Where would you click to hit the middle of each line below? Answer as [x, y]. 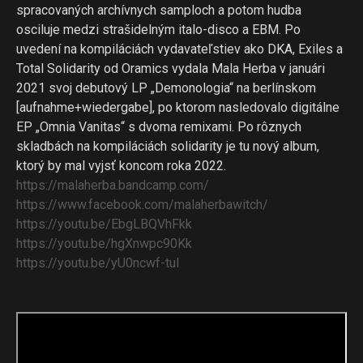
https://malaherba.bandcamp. [98, 185]
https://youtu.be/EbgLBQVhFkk [104, 224]
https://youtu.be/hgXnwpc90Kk [104, 243]
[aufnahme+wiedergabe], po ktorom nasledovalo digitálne [178, 107]
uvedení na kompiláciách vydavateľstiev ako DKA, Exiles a [179, 49]
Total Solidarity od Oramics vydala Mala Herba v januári [171, 68]
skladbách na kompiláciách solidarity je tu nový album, [168, 146]
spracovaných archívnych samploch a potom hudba [159, 10]
